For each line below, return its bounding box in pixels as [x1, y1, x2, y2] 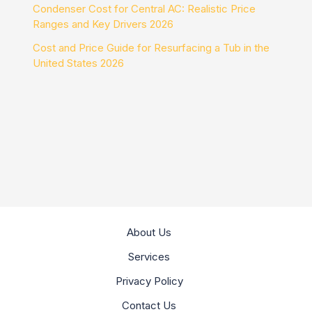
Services [128, 250, 170, 263]
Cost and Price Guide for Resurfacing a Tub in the [33, 40, 270, 54]
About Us [127, 226, 171, 239]
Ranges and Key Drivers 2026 [33, 17, 174, 31]
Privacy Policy [115, 274, 183, 288]
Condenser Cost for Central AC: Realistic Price [33, 1, 256, 15]
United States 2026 [33, 56, 125, 70]
